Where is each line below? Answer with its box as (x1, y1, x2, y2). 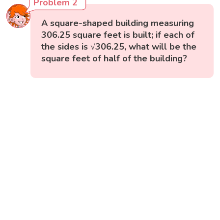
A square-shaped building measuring (41, 17, 194, 29)
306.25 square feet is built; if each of (41, 29, 195, 41)
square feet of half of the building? (41, 53, 188, 65)
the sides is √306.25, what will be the (41, 41, 197, 53)
